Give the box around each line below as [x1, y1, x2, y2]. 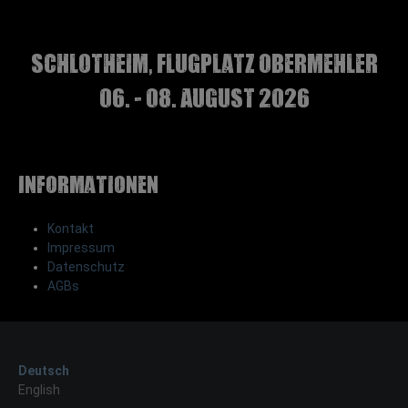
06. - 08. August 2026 [98, 82, 310, 110]
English [18, 382, 60, 397]
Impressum [47, 240, 115, 255]
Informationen [18, 168, 158, 196]
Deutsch [18, 362, 69, 378]
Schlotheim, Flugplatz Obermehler [30, 47, 378, 76]
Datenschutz [47, 259, 125, 274]
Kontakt [47, 220, 94, 236]
